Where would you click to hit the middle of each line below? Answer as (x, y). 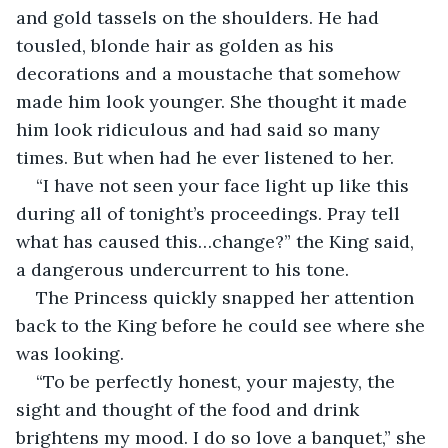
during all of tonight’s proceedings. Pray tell (210, 213)
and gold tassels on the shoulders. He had (200, 17)
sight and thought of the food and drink (190, 409)
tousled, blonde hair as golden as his (177, 45)
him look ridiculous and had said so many (200, 129)
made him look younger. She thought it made (214, 101)
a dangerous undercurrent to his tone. (185, 269)
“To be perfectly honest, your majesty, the (218, 381)
